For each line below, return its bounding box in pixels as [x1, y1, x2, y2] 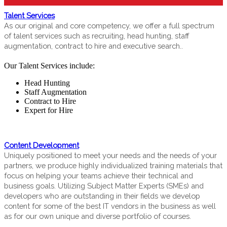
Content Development [4, 141, 79, 150]
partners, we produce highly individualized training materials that [4, 161, 222, 170]
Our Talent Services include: [4, 61, 95, 70]
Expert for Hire [24, 106, 73, 115]
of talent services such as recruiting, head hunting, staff [4, 31, 190, 41]
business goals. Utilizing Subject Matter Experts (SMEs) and [4, 181, 204, 191]
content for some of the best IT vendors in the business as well [4, 202, 216, 211]
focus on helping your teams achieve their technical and [4, 171, 193, 180]
